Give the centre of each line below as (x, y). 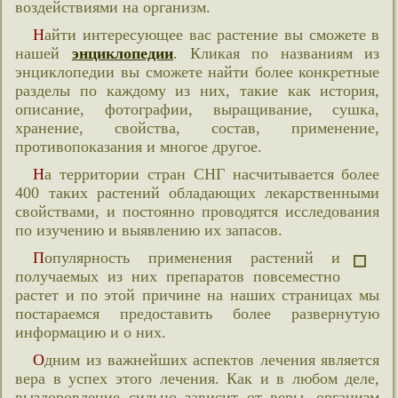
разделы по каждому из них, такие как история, (198, 91)
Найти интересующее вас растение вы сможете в (39, 35)
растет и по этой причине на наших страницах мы (198, 295)
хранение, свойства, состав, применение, (198, 128)
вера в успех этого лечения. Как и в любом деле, (198, 378)
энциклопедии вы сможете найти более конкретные (198, 72)
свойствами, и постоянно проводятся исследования (198, 211)
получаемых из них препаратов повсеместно (178, 276)
